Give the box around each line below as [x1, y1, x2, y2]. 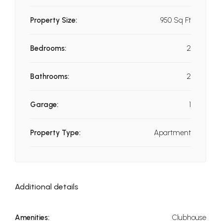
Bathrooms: [30, 72, 69, 81]
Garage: [30, 100, 58, 109]
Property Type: [30, 128, 80, 137]
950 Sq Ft [160, 16, 191, 25]
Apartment [154, 128, 191, 137]
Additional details [15, 182, 78, 191]
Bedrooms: [30, 44, 66, 53]
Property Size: [30, 16, 77, 25]
